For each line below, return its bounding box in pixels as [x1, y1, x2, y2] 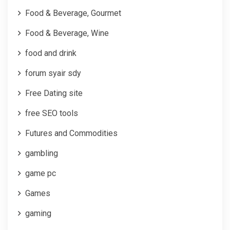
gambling [25, 148, 58, 158]
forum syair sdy [25, 68, 81, 78]
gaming [25, 208, 51, 218]
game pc [25, 168, 56, 178]
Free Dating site [25, 88, 83, 98]
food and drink [25, 48, 76, 58]
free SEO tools [25, 108, 78, 118]
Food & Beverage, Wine [25, 28, 109, 38]
